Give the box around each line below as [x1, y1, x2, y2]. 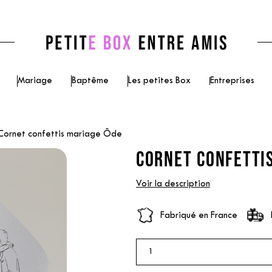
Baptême [72, 77, 109, 85]
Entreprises [210, 77, 254, 85]
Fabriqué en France [160, 211, 237, 220]
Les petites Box [128, 77, 191, 85]
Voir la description [135, 180, 210, 188]
